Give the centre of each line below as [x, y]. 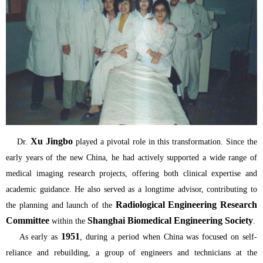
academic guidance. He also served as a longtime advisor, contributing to [131, 189]
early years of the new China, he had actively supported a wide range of [131, 157]
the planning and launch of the [61, 205]
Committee [28, 220]
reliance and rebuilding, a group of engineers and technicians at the [131, 252]
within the [68, 221]
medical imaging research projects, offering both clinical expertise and [131, 173]
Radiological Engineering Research [186, 204]
